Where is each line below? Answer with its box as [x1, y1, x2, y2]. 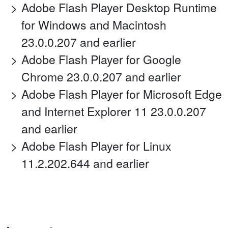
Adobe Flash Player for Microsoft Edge [21, 85, 222, 103]
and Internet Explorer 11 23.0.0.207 [21, 103, 206, 120]
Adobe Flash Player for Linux [21, 137, 172, 155]
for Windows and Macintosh [21, 16, 166, 34]
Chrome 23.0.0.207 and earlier [21, 68, 181, 85]
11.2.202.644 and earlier [21, 155, 149, 172]
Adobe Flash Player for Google [21, 51, 181, 68]
